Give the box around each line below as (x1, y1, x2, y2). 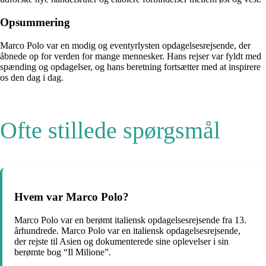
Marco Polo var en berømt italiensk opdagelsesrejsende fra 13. (14, 215, 246, 226)
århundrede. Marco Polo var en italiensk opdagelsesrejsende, (14, 226, 240, 236)
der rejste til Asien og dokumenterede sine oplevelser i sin (14, 236, 229, 247)
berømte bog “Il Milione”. (14, 247, 111, 258)
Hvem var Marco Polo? (14, 191, 129, 204)
